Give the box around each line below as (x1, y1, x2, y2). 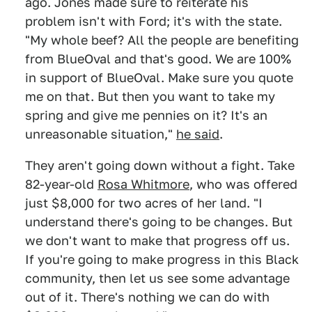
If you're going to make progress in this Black (25, 252, 299, 267)
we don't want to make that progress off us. (25, 233, 290, 249)
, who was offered (189, 177, 297, 192)
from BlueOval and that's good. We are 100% (25, 52, 291, 67)
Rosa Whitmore (97, 177, 189, 192)
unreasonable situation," (25, 127, 176, 142)
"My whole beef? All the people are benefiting (25, 33, 299, 48)
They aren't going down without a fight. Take (25, 158, 295, 173)
